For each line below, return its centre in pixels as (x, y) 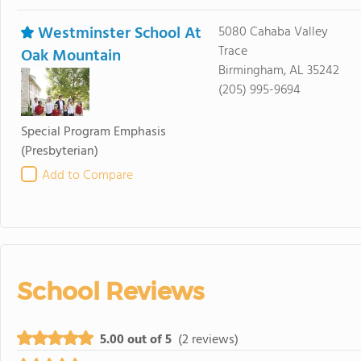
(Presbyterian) (60, 151)
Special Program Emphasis (93, 132)
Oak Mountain (71, 56)
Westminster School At (120, 34)
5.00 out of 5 (136, 340)
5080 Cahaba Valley (273, 32)
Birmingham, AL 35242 (278, 71)
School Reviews (110, 291)
